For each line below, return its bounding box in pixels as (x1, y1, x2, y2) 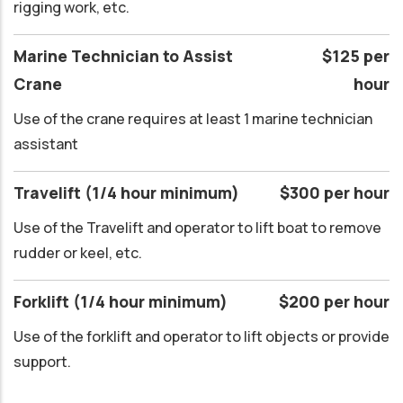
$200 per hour (279, 290, 390, 312)
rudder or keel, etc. (13, 242, 142, 263)
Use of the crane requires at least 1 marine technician (13, 108, 372, 129)
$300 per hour (280, 181, 390, 203)
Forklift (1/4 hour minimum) (13, 290, 231, 312)
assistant (13, 133, 78, 154)
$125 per (322, 45, 390, 67)
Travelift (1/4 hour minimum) (13, 181, 243, 203)
